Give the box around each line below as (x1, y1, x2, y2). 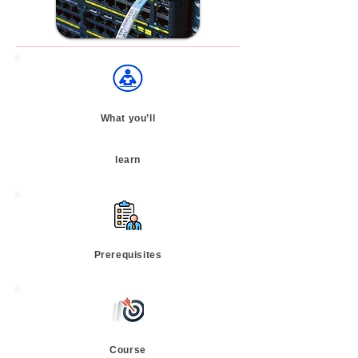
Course (109, 344, 146, 356)
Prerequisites (93, 249, 162, 261)
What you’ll (100, 113, 156, 124)
